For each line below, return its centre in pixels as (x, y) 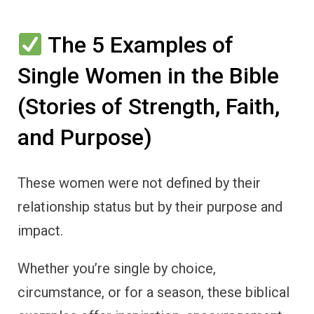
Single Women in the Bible (148, 76)
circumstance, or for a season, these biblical (153, 293)
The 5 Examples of (138, 45)
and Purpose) (85, 138)
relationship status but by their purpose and (150, 207)
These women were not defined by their (139, 183)
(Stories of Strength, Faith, (149, 107)
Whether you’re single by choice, (117, 269)
